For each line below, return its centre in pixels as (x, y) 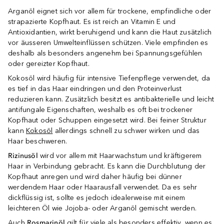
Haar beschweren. (38, 141)
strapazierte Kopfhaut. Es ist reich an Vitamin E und (92, 22)
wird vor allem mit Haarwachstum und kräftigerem (121, 156)
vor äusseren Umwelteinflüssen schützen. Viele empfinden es (108, 43)
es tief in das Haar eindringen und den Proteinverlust (95, 89)
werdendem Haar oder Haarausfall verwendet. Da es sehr (103, 187)
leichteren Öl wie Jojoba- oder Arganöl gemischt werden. (102, 208)
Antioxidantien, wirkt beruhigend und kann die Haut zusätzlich (110, 32)
